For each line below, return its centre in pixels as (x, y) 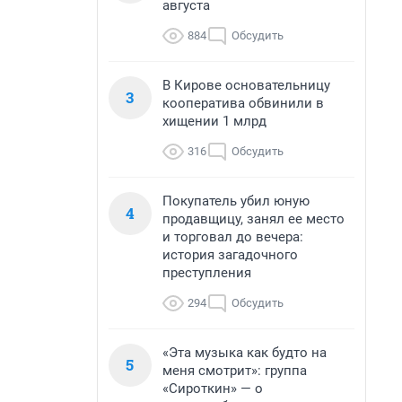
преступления (207, 273)
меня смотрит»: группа (235, 371)
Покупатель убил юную (236, 201)
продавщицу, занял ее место (253, 219)
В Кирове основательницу (246, 85)
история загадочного (230, 255)
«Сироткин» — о (213, 389)
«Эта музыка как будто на (245, 353)
